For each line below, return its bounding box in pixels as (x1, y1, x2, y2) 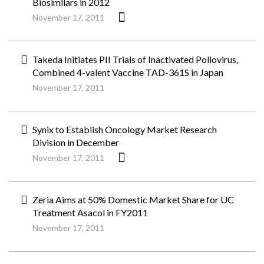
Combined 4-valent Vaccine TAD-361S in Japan (32, 67, 223, 78)
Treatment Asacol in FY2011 (32, 207, 148, 218)
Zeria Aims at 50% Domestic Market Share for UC (32, 194, 234, 205)
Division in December (32, 137, 119, 148)
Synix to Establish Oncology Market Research (32, 124, 217, 135)
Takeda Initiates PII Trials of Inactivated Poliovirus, (32, 54, 238, 65)
